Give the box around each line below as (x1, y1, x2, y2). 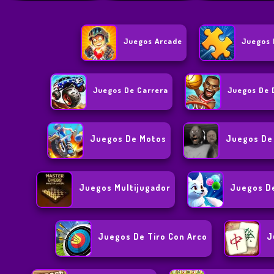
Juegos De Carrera (93, 85, 169, 95)
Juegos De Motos (90, 133, 167, 144)
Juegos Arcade (124, 36, 183, 46)
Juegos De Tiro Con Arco (98, 231, 208, 242)
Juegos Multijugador (79, 182, 171, 193)
